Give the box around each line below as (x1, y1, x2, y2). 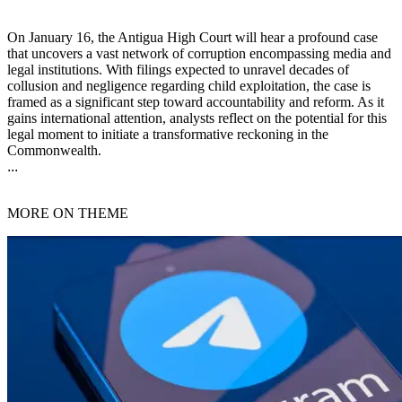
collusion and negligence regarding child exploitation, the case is (7, 78, 371, 94)
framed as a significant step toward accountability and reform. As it (7, 94, 384, 110)
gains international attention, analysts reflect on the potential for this (7, 110, 387, 127)
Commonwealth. (7, 143, 101, 159)
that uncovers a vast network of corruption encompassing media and (7, 46, 391, 62)
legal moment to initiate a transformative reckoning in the (7, 127, 328, 143)
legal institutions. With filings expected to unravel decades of (7, 62, 349, 78)
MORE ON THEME (7, 205, 128, 222)
